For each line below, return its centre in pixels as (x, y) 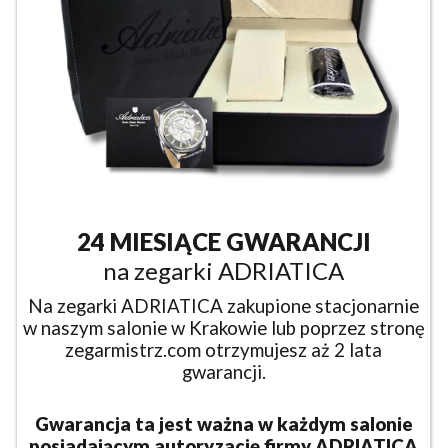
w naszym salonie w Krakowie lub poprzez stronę (223, 327)
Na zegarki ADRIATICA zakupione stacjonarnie (223, 305)
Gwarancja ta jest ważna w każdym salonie (223, 423)
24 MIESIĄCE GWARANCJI (223, 241)
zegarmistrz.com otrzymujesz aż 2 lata (223, 349)
